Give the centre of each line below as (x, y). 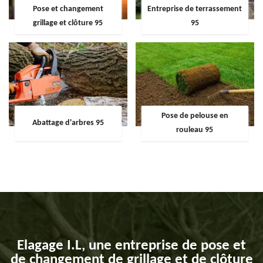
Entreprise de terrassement (195, 9)
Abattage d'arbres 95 (68, 123)
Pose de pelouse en (195, 116)
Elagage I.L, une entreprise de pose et (131, 246)
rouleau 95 (195, 130)
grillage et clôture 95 (68, 23)
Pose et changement (68, 9)
